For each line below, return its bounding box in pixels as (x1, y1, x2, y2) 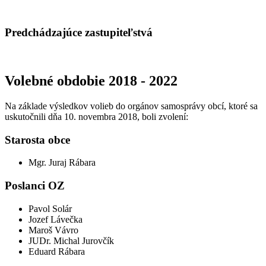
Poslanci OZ (5, 179, 65, 192)
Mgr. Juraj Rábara (28, 157, 96, 168)
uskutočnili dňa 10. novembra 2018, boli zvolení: (5, 111, 188, 122)
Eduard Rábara (28, 246, 85, 256)
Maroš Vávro (28, 224, 78, 235)
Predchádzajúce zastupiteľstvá (5, 26, 153, 39)
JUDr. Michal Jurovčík (28, 235, 114, 246)
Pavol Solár (28, 203, 72, 214)
